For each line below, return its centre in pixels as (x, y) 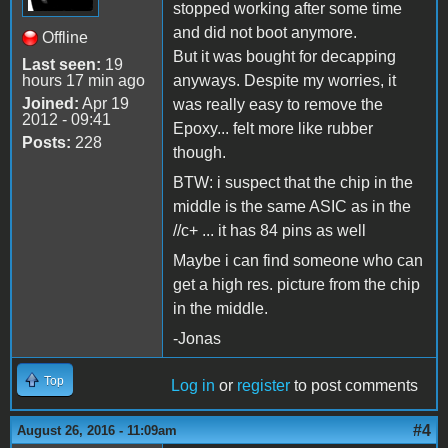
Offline (65, 38)
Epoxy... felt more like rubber (273, 129)
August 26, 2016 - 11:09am (97, 431)
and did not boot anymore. (265, 33)
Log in (193, 386)
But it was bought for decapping (284, 57)
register (263, 386)
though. (199, 153)
